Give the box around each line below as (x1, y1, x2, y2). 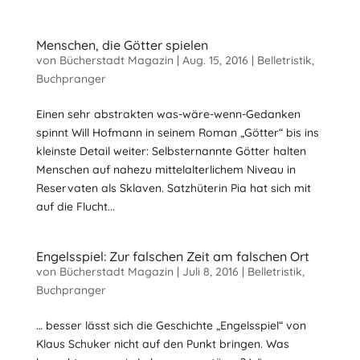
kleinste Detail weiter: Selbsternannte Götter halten (35, 144, 306, 158)
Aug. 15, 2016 (182, 53, 248, 67)
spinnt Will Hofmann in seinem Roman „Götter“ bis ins (35, 125, 319, 140)
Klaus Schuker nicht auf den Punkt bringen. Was (35, 337, 289, 351)
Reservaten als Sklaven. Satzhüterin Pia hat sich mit (35, 181, 311, 195)
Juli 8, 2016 (182, 264, 239, 279)
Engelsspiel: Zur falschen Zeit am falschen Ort (35, 248, 309, 264)
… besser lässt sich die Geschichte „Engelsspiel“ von (35, 318, 306, 333)
